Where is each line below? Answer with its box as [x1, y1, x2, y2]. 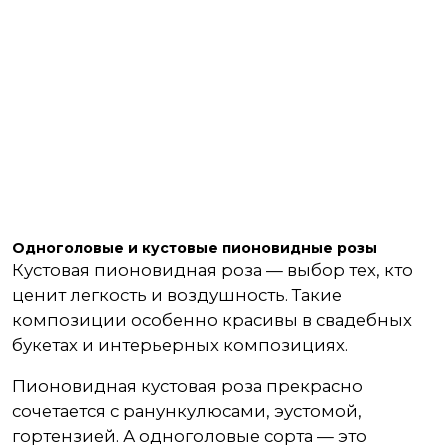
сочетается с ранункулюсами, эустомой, [12, 401, 362, 421]
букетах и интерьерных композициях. [12, 335, 348, 355]
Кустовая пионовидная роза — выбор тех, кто [12, 260, 413, 280]
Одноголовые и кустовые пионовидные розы [12, 239, 377, 257]
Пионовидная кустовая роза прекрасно [12, 376, 363, 396]
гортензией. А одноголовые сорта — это [12, 426, 367, 446]
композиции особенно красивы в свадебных [12, 310, 412, 330]
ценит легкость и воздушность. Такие [12, 285, 342, 305]
